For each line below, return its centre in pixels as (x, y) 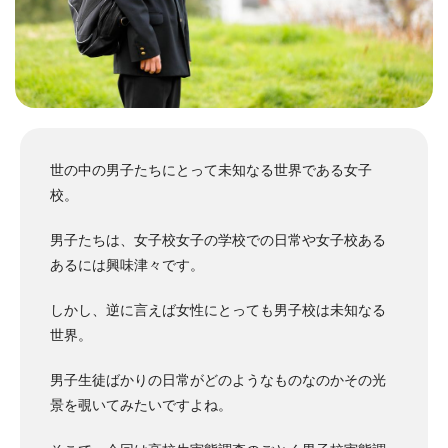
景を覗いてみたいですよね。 (141, 404)
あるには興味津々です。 (127, 264)
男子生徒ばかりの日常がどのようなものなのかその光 (218, 379)
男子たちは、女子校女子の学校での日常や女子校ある (218, 239)
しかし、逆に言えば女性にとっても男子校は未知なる (218, 309)
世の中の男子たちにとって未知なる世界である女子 (211, 169)
